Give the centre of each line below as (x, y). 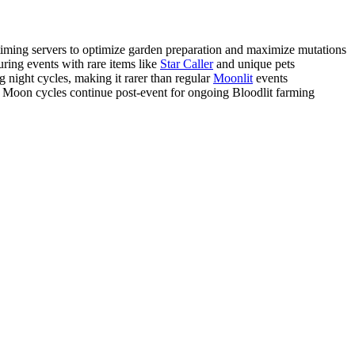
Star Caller (187, 64)
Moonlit (233, 78)
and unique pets (254, 64)
